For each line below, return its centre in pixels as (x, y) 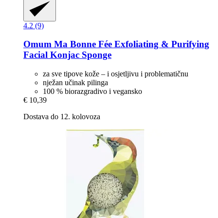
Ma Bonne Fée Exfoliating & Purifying (130, 44)
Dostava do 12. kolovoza (62, 117)
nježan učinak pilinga (75, 83)
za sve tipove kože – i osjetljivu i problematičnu (116, 74)
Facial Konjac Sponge (67, 55)
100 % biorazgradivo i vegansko (92, 91)
